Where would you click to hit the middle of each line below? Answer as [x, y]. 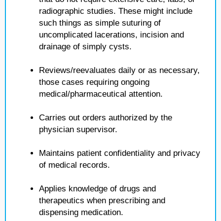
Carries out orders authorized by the [106, 118]
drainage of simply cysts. [85, 47]
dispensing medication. [81, 212]
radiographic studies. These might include [116, 11]
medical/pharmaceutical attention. [101, 94]
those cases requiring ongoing [94, 82]
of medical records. [74, 165]
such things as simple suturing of [100, 23]
